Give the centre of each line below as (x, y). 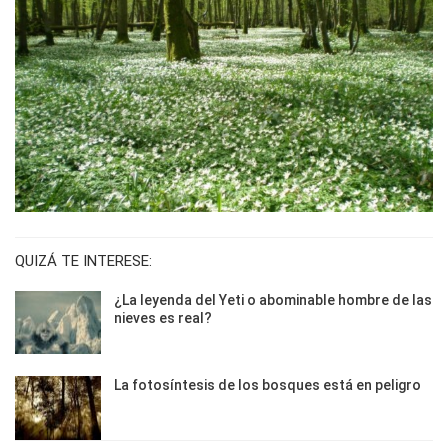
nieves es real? (163, 317)
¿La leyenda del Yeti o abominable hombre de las (273, 299)
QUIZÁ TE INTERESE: (83, 260)
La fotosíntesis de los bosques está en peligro (267, 385)
